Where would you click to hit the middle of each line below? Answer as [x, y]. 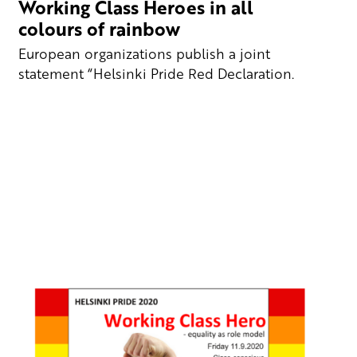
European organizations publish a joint [145, 53]
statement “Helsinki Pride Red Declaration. [157, 73]
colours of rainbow [100, 29]
